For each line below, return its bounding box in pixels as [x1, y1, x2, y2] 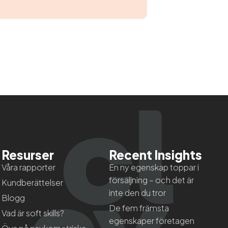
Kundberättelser [1, 177, 63, 188]
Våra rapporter [1, 161, 55, 173]
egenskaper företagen [109, 215, 195, 226]
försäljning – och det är [109, 174, 194, 185]
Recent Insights [109, 147, 203, 162]
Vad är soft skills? [1, 207, 64, 218]
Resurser [1, 147, 54, 162]
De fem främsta [109, 202, 169, 213]
